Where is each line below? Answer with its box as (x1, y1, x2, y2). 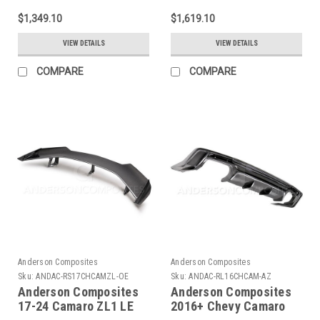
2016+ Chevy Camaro (171, 298, 286, 314)
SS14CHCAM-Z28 (171, 19, 266, 34)
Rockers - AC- (171, 4, 247, 19)
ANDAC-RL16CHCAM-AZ (189, 271, 271, 281)
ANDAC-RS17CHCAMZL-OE (36, 271, 129, 281)
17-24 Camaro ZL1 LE (18, 298, 134, 314)
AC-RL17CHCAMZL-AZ (18, 4, 142, 19)
